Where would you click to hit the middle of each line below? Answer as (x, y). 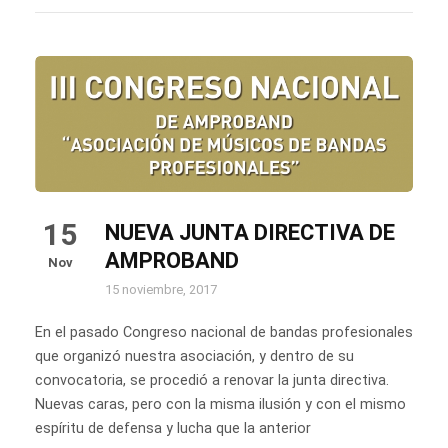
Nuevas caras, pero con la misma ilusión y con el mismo (220, 404)
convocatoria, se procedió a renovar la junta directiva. (212, 380)
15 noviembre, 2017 (161, 289)
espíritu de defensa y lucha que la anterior (173, 428)
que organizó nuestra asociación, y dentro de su (194, 356)
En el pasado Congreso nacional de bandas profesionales (224, 332)
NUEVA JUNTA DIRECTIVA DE (250, 232)
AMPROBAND (172, 260)
